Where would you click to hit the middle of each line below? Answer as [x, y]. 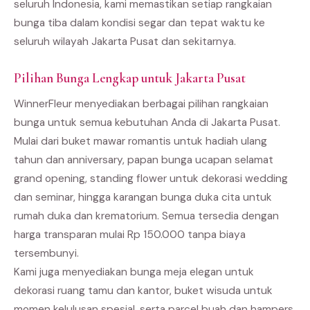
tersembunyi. [46, 253]
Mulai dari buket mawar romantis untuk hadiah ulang [140, 141]
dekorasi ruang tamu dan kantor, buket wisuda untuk [143, 290]
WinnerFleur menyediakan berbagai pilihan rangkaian [141, 103]
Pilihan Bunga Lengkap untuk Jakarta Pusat [130, 78]
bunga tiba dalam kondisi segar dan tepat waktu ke [139, 22]
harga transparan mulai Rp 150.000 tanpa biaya [130, 234]
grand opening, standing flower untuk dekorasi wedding [151, 178]
